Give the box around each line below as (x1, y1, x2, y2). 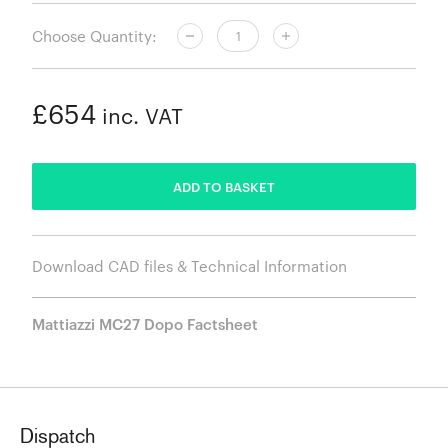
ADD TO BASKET (173, 178, 275, 195)
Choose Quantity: (32, 26, 157, 45)
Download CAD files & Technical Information (32, 257, 347, 276)
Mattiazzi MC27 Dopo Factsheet (32, 315, 258, 334)
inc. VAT (96, 104, 183, 129)
